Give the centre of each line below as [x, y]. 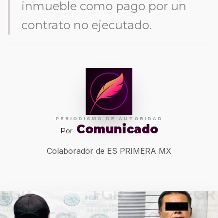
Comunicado [117, 129]
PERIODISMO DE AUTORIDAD [109, 118]
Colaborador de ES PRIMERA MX [109, 151]
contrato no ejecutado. [87, 25]
